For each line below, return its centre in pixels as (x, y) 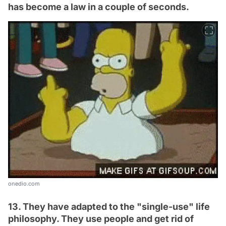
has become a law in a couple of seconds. (99, 7)
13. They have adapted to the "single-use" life (109, 206)
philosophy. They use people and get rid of (101, 218)
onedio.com (24, 183)
